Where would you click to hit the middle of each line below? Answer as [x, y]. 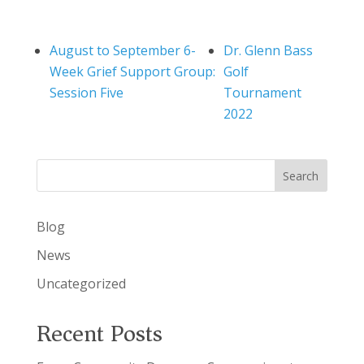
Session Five [86, 92]
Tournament [263, 92]
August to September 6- [122, 50]
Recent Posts [99, 333]
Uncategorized [81, 283]
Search [301, 175]
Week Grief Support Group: [132, 71]
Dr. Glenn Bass [269, 50]
